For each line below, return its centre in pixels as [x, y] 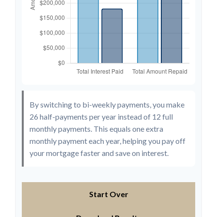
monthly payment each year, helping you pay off [108, 140]
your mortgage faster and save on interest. [99, 153]
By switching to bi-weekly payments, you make [107, 104]
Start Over [108, 194]
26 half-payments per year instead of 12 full [101, 116]
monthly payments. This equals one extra [96, 128]
